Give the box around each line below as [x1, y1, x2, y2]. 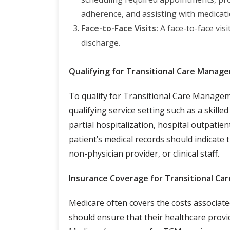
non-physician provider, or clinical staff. [69, 147, 219, 159]
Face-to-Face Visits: [81, 22, 158, 34]
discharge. [81, 36, 120, 48]
